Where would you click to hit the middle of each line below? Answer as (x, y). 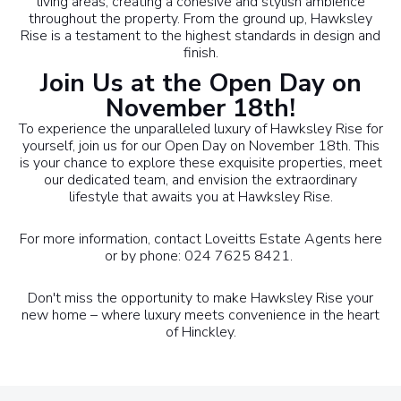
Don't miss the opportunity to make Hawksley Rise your (200, 299)
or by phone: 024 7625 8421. (200, 256)
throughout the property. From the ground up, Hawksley (200, 19)
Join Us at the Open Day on (200, 84)
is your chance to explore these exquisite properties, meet (200, 163)
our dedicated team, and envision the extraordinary (200, 180)
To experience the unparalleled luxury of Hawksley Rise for (200, 129)
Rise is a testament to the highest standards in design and (200, 36)
